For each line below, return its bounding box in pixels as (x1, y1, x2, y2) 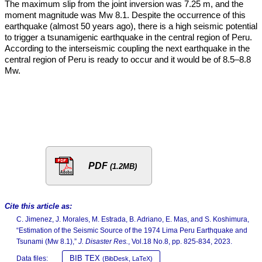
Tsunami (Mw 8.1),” (16, 237, 78, 246)
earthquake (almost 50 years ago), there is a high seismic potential (5, 21, 257, 32)
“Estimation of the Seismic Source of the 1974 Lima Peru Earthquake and (16, 226, 247, 235)
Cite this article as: (5, 202, 72, 211)
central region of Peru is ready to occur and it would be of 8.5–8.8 (5, 54, 251, 65)
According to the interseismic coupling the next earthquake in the (5, 43, 250, 54)
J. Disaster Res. (78, 237, 128, 246)
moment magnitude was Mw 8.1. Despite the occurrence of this (5, 10, 246, 20)
